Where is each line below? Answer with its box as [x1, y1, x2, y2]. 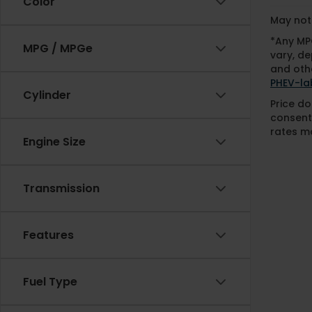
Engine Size [23, 134, 86, 150]
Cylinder [23, 87, 71, 104]
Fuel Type [23, 274, 77, 290]
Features [23, 227, 74, 244]
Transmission [23, 180, 100, 197]
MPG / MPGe [23, 40, 93, 57]
